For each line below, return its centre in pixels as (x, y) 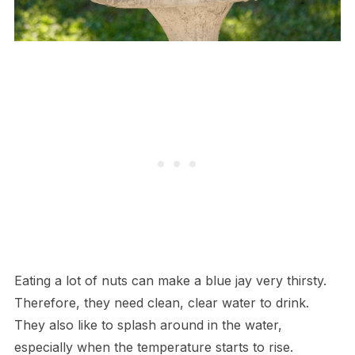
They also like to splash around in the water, (148, 325)
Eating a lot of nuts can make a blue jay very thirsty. (170, 281)
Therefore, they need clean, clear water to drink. (161, 303)
